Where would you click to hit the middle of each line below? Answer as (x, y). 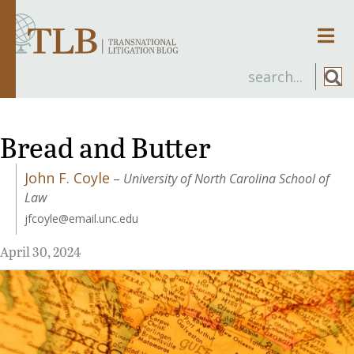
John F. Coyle (67, 177)
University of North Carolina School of (226, 178)
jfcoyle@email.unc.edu (81, 218)
